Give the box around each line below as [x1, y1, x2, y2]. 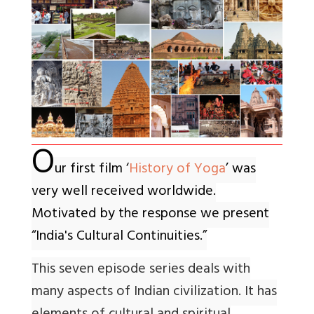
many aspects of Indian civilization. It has [32, 280, 277, 306]
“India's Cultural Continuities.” [32, 224, 207, 251]
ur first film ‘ [55, 157, 129, 184]
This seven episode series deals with [32, 257, 250, 284]
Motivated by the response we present [32, 202, 269, 228]
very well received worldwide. [32, 179, 216, 206]
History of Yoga [129, 157, 226, 184]
